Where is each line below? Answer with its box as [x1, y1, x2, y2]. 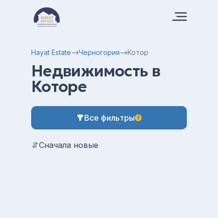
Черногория [79, 48, 120, 56]
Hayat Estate [31, 48, 71, 56]
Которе [31, 77, 87, 96]
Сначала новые [39, 140, 98, 150]
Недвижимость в [31, 61, 161, 81]
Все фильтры [84, 113, 135, 123]
